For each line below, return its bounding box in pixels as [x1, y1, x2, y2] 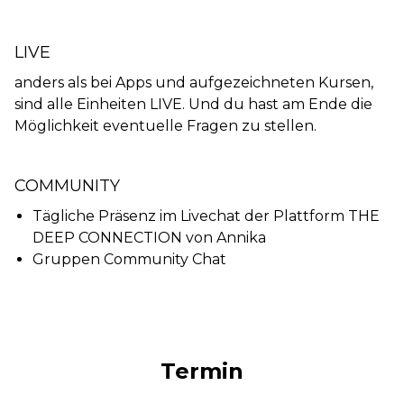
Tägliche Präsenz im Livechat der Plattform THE [32, 207, 380, 225]
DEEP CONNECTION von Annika [32, 229, 266, 246]
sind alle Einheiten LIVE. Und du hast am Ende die [14, 96, 372, 113]
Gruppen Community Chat [32, 251, 226, 268]
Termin [161, 358, 243, 384]
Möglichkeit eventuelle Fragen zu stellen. [14, 117, 317, 134]
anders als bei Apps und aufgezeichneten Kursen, [14, 74, 373, 91]
